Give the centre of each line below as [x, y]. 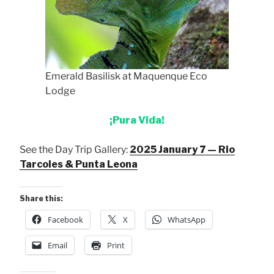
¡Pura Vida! [137, 120]
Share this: [41, 199]
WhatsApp [187, 220]
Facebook [65, 220]
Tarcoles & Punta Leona [79, 165]
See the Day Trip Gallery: [75, 150]
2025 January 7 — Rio [182, 150]
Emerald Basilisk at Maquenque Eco [126, 76]
